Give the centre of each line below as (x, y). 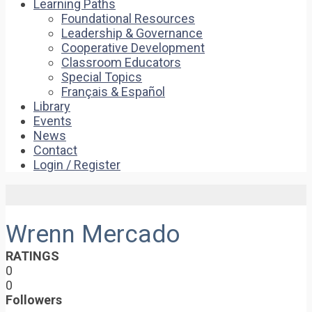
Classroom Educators (121, 62)
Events (53, 121)
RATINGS (32, 256)
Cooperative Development (133, 48)
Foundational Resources (128, 18)
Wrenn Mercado (93, 234)
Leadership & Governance (132, 33)
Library (52, 106)
